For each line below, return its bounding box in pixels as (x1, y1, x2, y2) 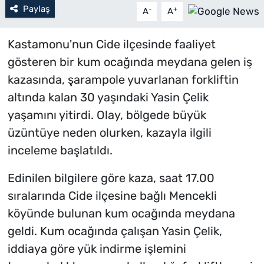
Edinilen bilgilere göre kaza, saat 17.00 (7, 171, 214, 186)
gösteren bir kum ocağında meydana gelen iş (7, 55, 252, 70)
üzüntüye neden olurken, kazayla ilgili (7, 126, 212, 140)
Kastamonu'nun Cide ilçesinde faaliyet (7, 37, 216, 52)
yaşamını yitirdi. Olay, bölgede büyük (7, 108, 206, 123)
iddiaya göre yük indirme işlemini (7, 242, 186, 256)
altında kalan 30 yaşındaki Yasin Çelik (7, 90, 209, 105)
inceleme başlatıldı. (7, 143, 113, 158)
